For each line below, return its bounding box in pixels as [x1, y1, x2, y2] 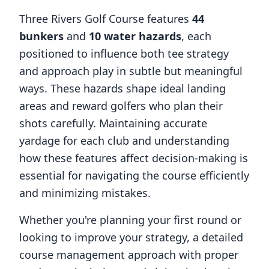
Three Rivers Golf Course [19, 11, 144, 26]
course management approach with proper [19, 247, 238, 262]
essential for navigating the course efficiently [19, 168, 249, 183]
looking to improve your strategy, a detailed [19, 230, 243, 244]
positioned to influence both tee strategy [19, 46, 229, 61]
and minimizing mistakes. [19, 186, 151, 200]
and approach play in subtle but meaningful [19, 64, 243, 78]
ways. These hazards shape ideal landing [19, 81, 226, 95]
